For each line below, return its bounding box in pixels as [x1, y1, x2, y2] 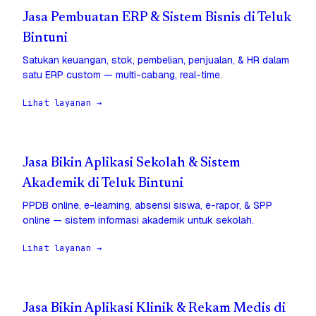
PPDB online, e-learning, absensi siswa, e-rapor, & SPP [23, 199, 272, 212]
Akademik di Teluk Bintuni [23, 177, 183, 191]
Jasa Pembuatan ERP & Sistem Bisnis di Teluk [23, 11, 291, 25]
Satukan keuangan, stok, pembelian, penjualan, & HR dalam [23, 54, 289, 67]
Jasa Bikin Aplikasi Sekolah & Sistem [23, 157, 241, 171]
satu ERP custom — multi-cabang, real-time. [23, 68, 222, 82]
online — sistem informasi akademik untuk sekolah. [23, 214, 254, 227]
